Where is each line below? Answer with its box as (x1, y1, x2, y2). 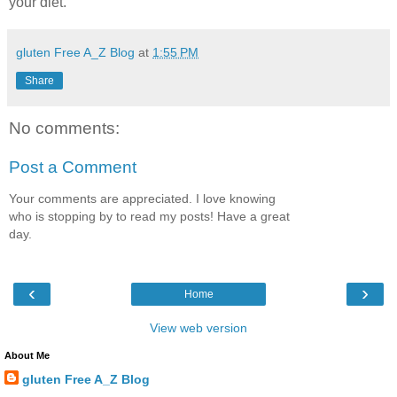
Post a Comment (9, 157, 136, 176)
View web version (150, 320, 247, 335)
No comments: (9, 119, 120, 138)
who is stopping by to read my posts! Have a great (9, 209, 290, 224)
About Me (4, 349, 50, 361)
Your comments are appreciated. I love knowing (9, 191, 276, 206)
